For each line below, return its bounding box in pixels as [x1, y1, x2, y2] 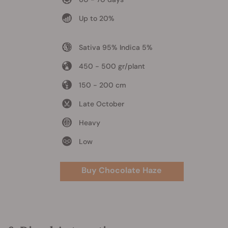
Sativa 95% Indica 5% [78, 42, 153, 52]
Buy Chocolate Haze [81, 164, 162, 176]
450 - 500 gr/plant [78, 61, 145, 71]
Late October [78, 99, 124, 108]
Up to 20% [78, 13, 115, 23]
